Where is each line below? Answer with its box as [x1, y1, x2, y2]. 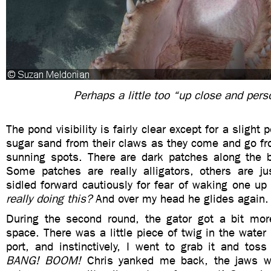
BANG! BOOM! [6, 253, 82, 267]
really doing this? [6, 192, 92, 206]
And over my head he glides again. [92, 192, 269, 206]
